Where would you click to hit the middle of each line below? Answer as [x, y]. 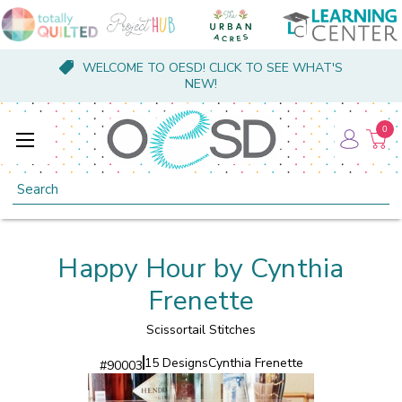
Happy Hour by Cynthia [201, 268]
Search [33, 184]
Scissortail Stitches [201, 329]
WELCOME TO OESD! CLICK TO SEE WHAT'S [212, 68]
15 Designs [176, 363]
